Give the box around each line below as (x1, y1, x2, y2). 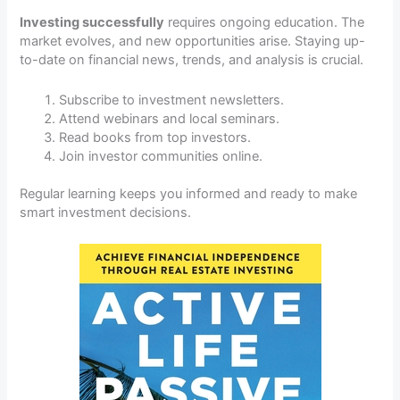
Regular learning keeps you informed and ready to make (20, 186, 358, 203)
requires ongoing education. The (164, 14, 365, 31)
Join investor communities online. (59, 147, 263, 164)
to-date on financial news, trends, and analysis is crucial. (20, 52, 364, 69)
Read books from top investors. (59, 129, 252, 146)
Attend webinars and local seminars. (59, 110, 280, 127)
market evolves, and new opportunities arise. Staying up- (20, 33, 366, 50)
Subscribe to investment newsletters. (59, 91, 285, 108)
